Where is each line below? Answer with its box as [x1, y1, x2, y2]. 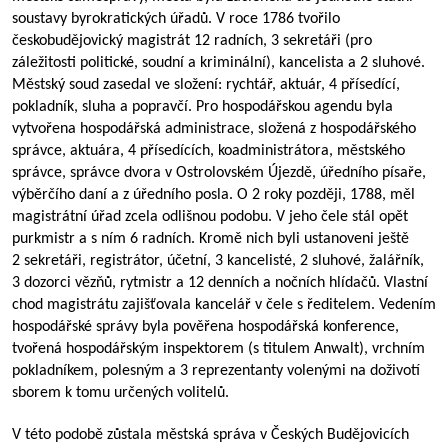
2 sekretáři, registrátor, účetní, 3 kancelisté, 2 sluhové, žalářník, [12, 253, 424, 269]
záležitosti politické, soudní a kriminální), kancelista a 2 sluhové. [12, 55, 425, 71]
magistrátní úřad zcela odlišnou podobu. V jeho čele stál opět [12, 209, 408, 225]
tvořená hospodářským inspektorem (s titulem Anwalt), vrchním [12, 341, 425, 357]
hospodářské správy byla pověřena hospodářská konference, [12, 319, 399, 335]
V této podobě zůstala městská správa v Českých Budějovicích [12, 427, 409, 443]
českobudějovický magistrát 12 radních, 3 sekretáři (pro [12, 33, 372, 49]
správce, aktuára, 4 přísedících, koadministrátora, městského [12, 143, 405, 159]
